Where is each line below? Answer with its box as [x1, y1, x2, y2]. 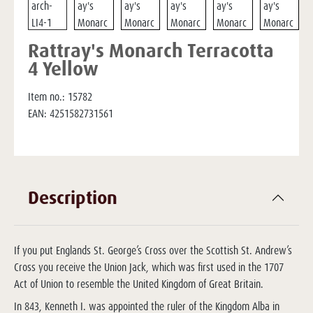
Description [28, 186, 117, 208]
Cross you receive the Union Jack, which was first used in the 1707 [14, 261, 284, 274]
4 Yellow [28, 57, 99, 80]
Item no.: [28, 90, 65, 103]
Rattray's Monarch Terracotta [28, 38, 274, 62]
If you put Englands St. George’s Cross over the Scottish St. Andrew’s [14, 244, 292, 257]
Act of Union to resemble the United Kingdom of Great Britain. [14, 277, 263, 291]
